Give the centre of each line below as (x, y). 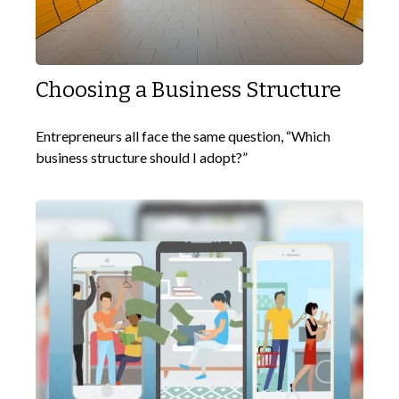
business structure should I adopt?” (142, 158)
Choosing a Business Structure (188, 90)
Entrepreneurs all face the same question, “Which (183, 136)
